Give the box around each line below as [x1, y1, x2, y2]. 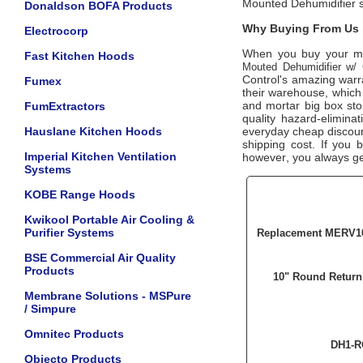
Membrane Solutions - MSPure [24, 289, 191, 302]
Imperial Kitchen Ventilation [24, 150, 177, 163]
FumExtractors [24, 100, 105, 113]
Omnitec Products [24, 327, 124, 340]
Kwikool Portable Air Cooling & [24, 213, 194, 226]
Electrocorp [24, 24, 88, 37]
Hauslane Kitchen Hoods [24, 125, 162, 138]
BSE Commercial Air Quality [24, 251, 176, 264]
